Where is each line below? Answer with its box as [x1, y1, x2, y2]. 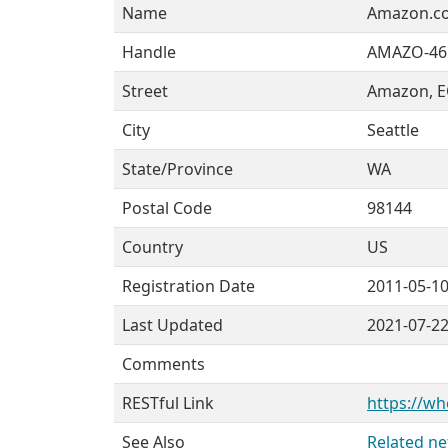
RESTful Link [122, 392, 214, 414]
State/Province [122, 158, 233, 180]
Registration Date [122, 275, 255, 297]
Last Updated [122, 314, 223, 336]
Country [122, 236, 183, 258]
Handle [122, 41, 176, 63]
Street [122, 80, 168, 102]
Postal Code [122, 197, 212, 219]
